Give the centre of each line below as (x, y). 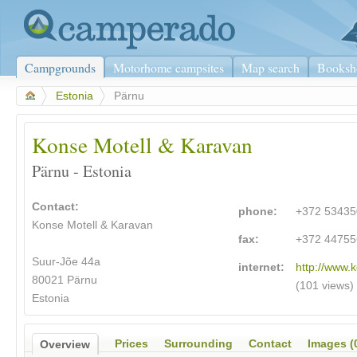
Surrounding (198, 344)
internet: (262, 268)
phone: (258, 212)
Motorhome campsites (169, 67)
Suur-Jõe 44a (66, 262)
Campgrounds (60, 67)
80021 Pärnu (65, 280)
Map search (271, 67)
